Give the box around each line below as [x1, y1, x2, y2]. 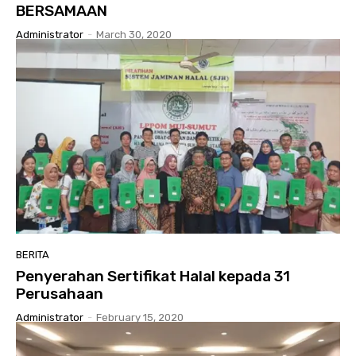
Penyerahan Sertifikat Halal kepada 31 [16, 267, 290, 286]
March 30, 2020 [96, 29, 172, 41]
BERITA [16, 249, 49, 261]
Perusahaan [16, 284, 103, 304]
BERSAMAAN [16, 2, 107, 21]
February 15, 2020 [96, 311, 184, 324]
